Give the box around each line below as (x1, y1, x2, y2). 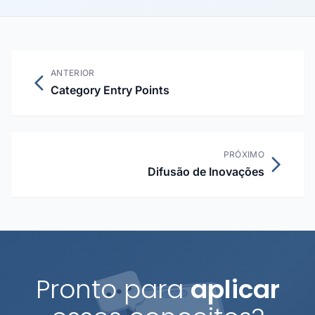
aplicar (190, 271, 280, 307)
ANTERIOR (51, 67, 95, 78)
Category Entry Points (51, 83, 169, 97)
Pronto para (35, 271, 191, 307)
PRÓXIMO (223, 149, 264, 160)
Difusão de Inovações (148, 165, 264, 179)
